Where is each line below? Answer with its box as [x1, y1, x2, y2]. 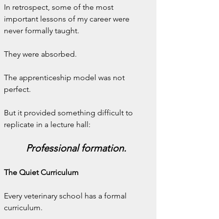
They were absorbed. [4, 49, 77, 59]
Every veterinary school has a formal [4, 191, 129, 200]
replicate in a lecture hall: [4, 120, 90, 129]
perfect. [4, 85, 31, 94]
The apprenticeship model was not [4, 73, 127, 82]
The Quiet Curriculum [4, 168, 79, 177]
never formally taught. [4, 26, 79, 35]
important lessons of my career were [4, 14, 131, 23]
